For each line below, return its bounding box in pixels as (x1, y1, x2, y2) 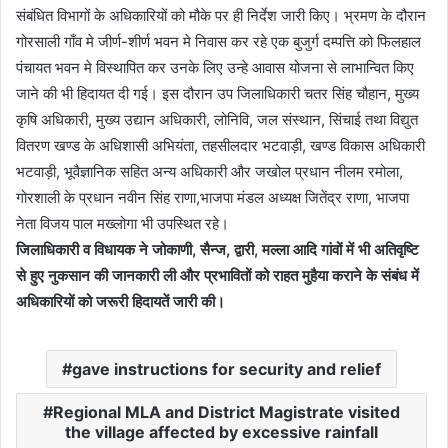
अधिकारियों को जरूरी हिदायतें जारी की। (16, 292, 225, 311)
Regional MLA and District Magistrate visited (53, 402, 400, 422)
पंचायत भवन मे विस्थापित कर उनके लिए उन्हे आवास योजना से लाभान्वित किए (16, 58, 414, 77)
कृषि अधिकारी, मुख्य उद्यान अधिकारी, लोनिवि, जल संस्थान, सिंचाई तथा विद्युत (16, 110, 418, 129)
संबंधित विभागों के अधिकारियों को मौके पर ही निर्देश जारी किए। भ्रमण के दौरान (16, 6, 426, 25)
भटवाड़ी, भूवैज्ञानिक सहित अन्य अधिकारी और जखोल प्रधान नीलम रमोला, (16, 162, 403, 181)
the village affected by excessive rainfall (65, 422, 378, 442)
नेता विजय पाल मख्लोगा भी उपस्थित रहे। (16, 214, 229, 233)
